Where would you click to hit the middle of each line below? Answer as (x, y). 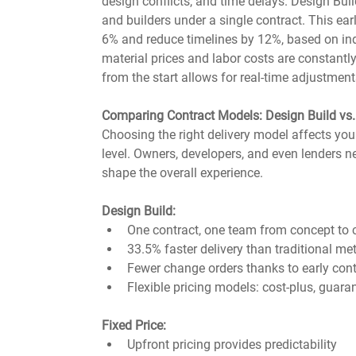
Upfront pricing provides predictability (232, 344)
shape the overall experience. (182, 173)
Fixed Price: (134, 325)
